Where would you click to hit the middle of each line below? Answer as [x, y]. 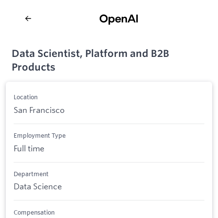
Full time [29, 148]
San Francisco [39, 109]
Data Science [38, 186]
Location [26, 97]
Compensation [34, 212]
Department [31, 173]
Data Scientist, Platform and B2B [91, 53]
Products [34, 67]
